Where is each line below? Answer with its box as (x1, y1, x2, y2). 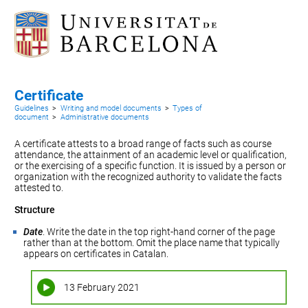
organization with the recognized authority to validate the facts (14, 171, 283, 182)
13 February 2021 (63, 282, 140, 293)
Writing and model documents (60, 104, 162, 113)
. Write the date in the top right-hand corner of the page (43, 226, 276, 237)
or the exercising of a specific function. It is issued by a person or (14, 160, 287, 171)
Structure (14, 204, 56, 215)
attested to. (14, 182, 64, 193)
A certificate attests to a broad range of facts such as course (14, 138, 272, 149)
